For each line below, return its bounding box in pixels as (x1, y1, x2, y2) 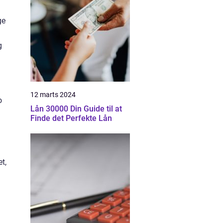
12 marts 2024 (30, 91, 76, 99)
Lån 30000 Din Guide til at (30, 104, 70, 113)
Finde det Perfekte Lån (30, 113, 112, 123)
